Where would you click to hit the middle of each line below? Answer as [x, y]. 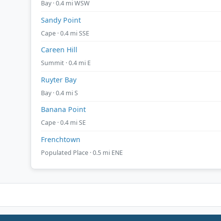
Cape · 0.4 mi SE [63, 123]
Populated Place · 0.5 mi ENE [82, 152]
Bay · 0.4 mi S [59, 93]
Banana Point [63, 110]
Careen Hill [59, 50]
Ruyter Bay [59, 79]
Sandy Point [61, 20]
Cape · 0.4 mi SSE [65, 33]
